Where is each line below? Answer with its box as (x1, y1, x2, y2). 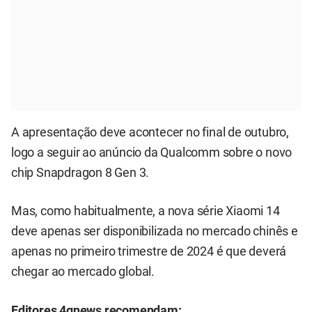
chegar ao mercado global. (11, 265, 155, 279)
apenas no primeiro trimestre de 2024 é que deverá (11, 244, 287, 259)
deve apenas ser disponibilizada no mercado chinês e (11, 224, 298, 239)
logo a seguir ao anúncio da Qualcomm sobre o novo (11, 146, 292, 160)
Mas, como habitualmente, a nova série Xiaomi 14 (11, 204, 280, 219)
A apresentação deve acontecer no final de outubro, (11, 125, 289, 140)
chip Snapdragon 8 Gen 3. (11, 166, 150, 180)
